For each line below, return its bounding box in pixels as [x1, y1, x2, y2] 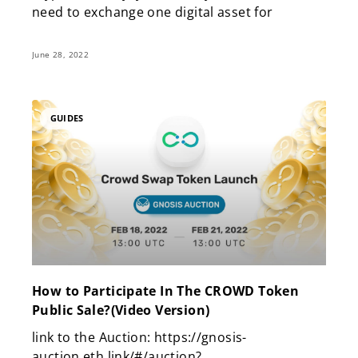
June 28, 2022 [32, 48, 89, 60]
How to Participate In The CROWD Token [32, 282, 300, 300]
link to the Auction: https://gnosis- [32, 328, 247, 347]
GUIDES [50, 112, 84, 125]
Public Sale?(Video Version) [32, 301, 210, 320]
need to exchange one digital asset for [32, 2, 273, 21]
